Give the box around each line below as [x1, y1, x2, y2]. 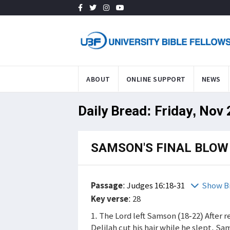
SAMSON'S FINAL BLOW [91, 140, 228, 155]
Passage [91, 179, 123, 191]
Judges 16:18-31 [127, 179, 186, 191]
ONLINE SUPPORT [126, 74, 186, 84]
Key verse [91, 193, 128, 204]
